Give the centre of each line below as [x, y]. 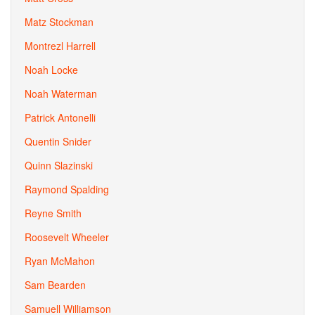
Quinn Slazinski [59, 165]
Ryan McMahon [60, 261]
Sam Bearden [55, 285]
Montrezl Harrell [60, 46]
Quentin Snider [58, 141]
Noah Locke [51, 70]
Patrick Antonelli [60, 117]
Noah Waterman [61, 94]
